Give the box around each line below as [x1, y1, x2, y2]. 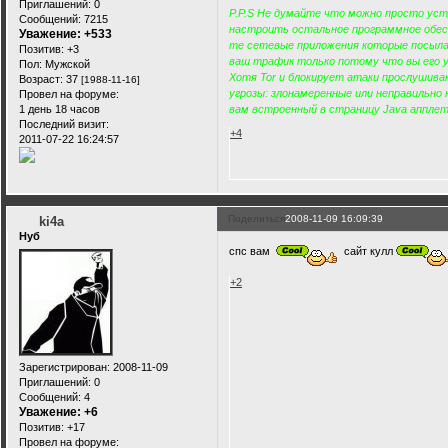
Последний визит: [19, 117, 109, 130]
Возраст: [19, 72, 63, 85]
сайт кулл [338, 244, 397, 257]
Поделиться [228, 213, 286, 225]
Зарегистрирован [19, 360, 107, 373]
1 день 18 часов [19, 102, 100, 115]
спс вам [229, 244, 277, 257]
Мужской [42, 57, 90, 70]
